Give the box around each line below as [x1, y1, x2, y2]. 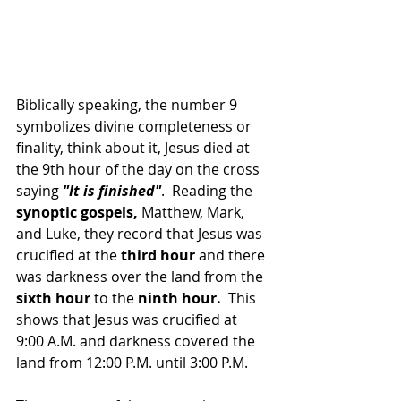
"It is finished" [63, 181, 161, 201]
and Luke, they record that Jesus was [16, 224, 266, 244]
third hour [121, 245, 195, 266]
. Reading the [161, 181, 256, 201]
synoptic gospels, [16, 202, 141, 223]
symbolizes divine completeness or [16, 116, 255, 137]
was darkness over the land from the [16, 267, 263, 287]
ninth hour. [138, 288, 225, 309]
